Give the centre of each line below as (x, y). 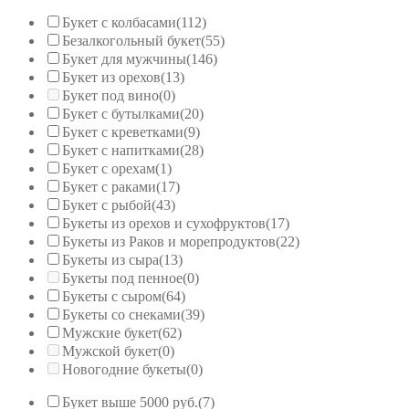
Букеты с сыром (112, 297)
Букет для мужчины (124, 59)
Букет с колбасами (119, 23)
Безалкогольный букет (131, 41)
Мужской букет (110, 351)
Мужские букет (110, 333)
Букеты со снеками (121, 315)
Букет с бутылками (121, 114)
